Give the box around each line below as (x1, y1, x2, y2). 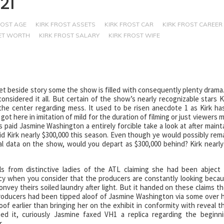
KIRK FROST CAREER (162, 20, 222, 28)
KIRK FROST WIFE (108, 31, 160, 39)
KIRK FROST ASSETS (35, 20, 95, 28)
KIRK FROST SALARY (38, 31, 99, 39)
